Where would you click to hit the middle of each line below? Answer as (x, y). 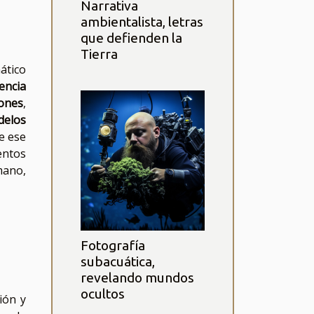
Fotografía (113, 245)
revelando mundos (137, 278)
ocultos (103, 294)
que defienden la (131, 38)
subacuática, (118, 261)
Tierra (99, 54)
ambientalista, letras (142, 22)
